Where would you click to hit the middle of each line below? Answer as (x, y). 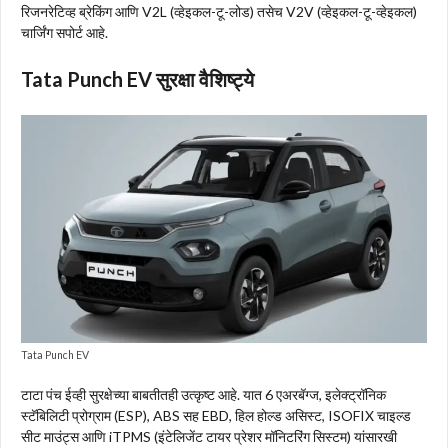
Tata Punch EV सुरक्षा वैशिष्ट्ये (137, 78)
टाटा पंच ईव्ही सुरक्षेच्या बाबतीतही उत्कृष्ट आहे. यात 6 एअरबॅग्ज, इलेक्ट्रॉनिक (203, 394)
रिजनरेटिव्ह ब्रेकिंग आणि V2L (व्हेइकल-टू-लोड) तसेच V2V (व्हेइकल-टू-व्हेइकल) (219, 11)
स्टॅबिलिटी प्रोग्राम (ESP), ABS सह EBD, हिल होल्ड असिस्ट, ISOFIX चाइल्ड (216, 415)
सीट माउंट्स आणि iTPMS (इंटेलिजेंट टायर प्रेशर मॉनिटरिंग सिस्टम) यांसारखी (209, 436)
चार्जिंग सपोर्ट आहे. (64, 32)
